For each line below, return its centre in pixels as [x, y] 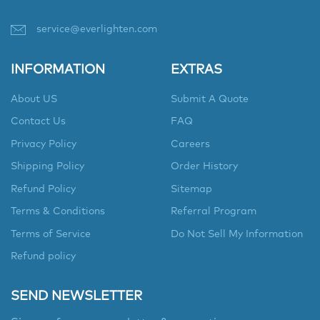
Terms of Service [51, 234]
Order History [204, 167]
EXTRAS [196, 70]
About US [34, 99]
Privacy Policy [44, 144]
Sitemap [191, 189]
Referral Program [214, 212]
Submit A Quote [210, 99]
